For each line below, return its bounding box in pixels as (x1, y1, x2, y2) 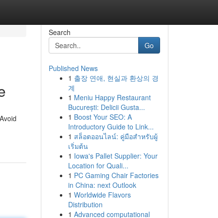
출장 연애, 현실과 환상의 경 (73, 73, 159, 83)
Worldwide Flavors (73, 190, 131, 200)
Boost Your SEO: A (73, 112, 132, 122)
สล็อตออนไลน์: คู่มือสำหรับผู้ (73, 131, 158, 141)
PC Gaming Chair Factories (73, 170, 159, 180)
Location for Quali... (68, 161, 128, 170)
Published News (48, 63, 98, 73)
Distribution (68, 200, 103, 209)
